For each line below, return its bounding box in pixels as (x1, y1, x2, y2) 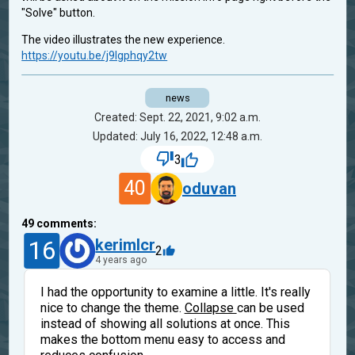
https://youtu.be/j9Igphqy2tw (21, 49, 168, 63)
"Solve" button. (21, 6, 96, 20)
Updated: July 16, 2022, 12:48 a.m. (93, 130, 262, 143)
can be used (236, 300, 304, 315)
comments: (34, 217, 97, 231)
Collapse (184, 300, 237, 315)
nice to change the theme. (40, 300, 185, 315)
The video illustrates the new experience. (21, 33, 226, 47)
